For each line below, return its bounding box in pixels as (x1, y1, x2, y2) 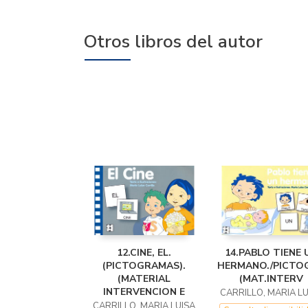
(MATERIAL (118, 272, 170, 285)
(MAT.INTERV (239, 272, 303, 285)
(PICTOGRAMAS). (102, 259, 186, 272)
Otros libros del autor (83, 30, 263, 54)
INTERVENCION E (103, 285, 185, 298)
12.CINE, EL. (117, 246, 171, 259)
